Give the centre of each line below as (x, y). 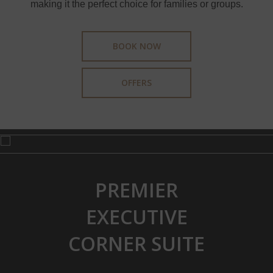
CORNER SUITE (136, 244)
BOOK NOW (136, 46)
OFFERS (136, 83)
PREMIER (136, 190)
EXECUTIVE (136, 217)
